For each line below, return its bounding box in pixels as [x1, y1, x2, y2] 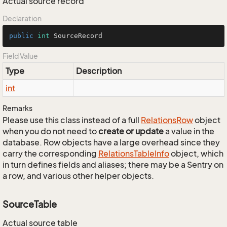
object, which [169, 148, 223, 159]
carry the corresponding [3, 148, 98, 159]
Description [76, 66, 122, 76]
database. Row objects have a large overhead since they [3, 137, 220, 147]
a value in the [164, 126, 214, 136]
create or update [98, 126, 164, 136]
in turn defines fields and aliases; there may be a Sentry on [3, 160, 223, 170]
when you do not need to [3, 126, 98, 136]
